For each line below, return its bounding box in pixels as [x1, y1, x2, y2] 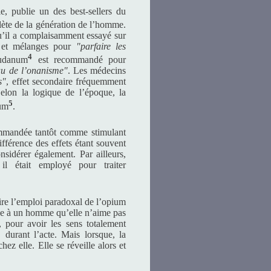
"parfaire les [76, 41, 126, 51]
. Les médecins [67, 65, 126, 76]
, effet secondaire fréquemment [6, 76, 126, 87]
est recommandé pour [32, 54, 126, 65]
